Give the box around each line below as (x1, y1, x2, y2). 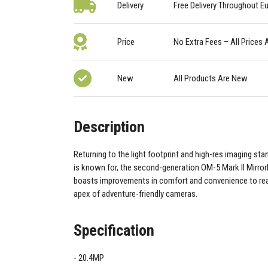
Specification (74, 221, 155, 239)
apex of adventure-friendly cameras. (74, 188, 198, 200)
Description (74, 117, 145, 136)
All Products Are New (173, 73, 248, 84)
